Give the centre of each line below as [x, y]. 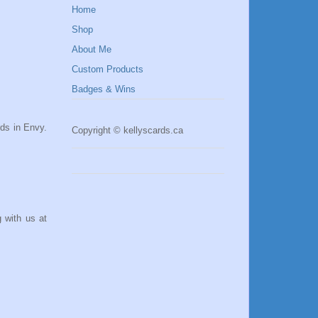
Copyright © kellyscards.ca [127, 130]
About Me [92, 49]
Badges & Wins [104, 89]
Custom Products [108, 69]
